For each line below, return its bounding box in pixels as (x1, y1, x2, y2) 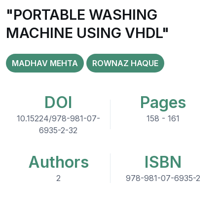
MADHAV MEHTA (12, 58, 78, 68)
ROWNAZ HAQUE (92, 58, 158, 68)
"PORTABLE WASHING (6, 6, 157, 23)
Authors (28, 152, 89, 172)
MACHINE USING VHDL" (6, 24, 169, 41)
